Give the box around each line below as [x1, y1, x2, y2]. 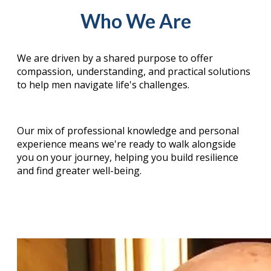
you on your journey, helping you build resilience [17, 151, 238, 165]
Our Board [91, 195, 180, 220]
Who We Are [80, 8, 191, 33]
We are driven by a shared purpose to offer [17, 51, 213, 65]
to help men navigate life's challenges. [17, 78, 192, 92]
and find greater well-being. [17, 164, 142, 178]
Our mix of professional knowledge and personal [17, 124, 239, 138]
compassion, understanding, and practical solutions [17, 65, 250, 79]
